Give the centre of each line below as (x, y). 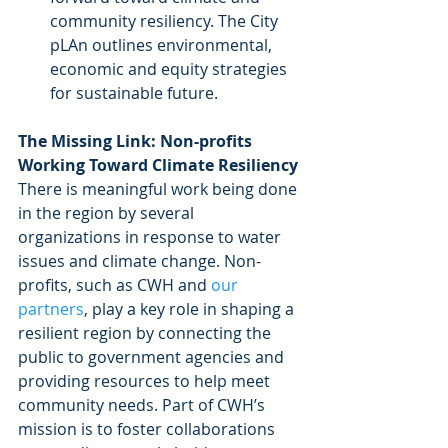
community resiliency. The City (166, 21)
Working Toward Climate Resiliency (158, 165)
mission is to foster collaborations (148, 429)
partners (51, 309)
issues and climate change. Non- (139, 261)
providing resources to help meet (146, 381)
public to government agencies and (153, 357)
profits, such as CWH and (114, 285)
